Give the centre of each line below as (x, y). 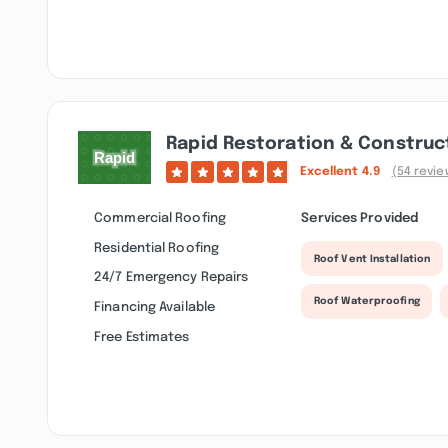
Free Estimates (142, 336)
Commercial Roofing (160, 217)
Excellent (330, 171)
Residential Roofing (157, 247)
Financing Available (155, 306)
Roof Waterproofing (366, 301)
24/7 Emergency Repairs (171, 277)
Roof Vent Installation (372, 258)
